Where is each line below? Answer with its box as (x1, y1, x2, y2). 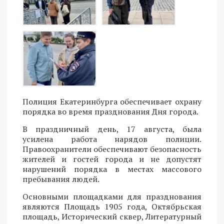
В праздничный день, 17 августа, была (22, 123, 201, 134)
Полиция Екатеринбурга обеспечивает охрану (22, 95, 201, 107)
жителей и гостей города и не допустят (22, 153, 201, 164)
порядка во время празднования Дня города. (22, 105, 198, 117)
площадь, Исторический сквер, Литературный (22, 210, 201, 222)
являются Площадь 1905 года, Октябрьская (22, 200, 201, 212)
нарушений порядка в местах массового (22, 163, 201, 174)
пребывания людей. (22, 173, 99, 184)
